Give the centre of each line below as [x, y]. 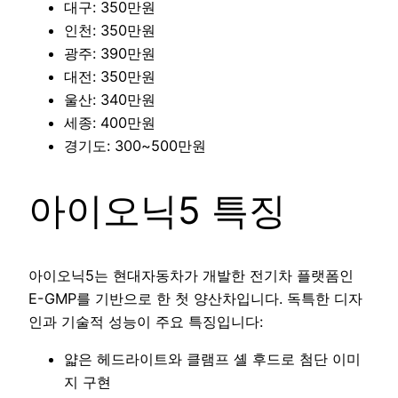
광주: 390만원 [110, 54]
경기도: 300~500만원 [135, 146]
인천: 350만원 [110, 31]
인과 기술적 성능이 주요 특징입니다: [146, 322]
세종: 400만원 [110, 123]
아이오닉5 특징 [157, 211]
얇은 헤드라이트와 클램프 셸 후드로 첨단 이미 [212, 359]
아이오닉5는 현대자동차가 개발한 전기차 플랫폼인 [191, 276]
